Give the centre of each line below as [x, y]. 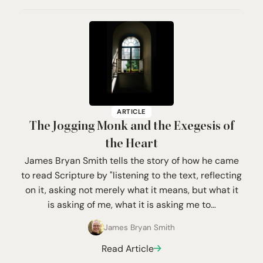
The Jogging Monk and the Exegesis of [131, 126]
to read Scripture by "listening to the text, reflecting [131, 175]
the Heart [131, 144]
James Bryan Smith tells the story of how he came [131, 160]
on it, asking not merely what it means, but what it [131, 190]
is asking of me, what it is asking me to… [131, 204]
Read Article [127, 249]
